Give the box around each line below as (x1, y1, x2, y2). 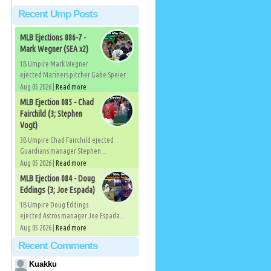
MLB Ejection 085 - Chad (19, 97, 94, 107)
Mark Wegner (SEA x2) (19, 44, 88, 54)
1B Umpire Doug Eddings (19, 201, 88, 209)
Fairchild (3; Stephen (19, 109, 82, 119)
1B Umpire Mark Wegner (19, 60, 88, 68)
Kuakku (28, 260, 57, 269)
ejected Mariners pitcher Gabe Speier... (19, 71, 131, 79)
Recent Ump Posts (18, 8, 97, 20)
